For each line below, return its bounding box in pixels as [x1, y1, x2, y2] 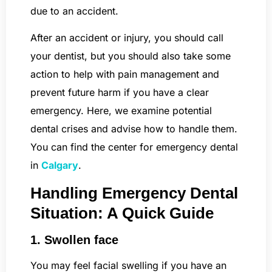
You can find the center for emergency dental [30, 141, 238, 154]
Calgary [41, 159, 78, 172]
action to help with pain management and [30, 68, 219, 81]
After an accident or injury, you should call [30, 32, 223, 44]
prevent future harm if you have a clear [30, 86, 209, 99]
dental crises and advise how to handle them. [30, 123, 237, 135]
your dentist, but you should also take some [30, 50, 231, 63]
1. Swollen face [30, 233, 118, 246]
